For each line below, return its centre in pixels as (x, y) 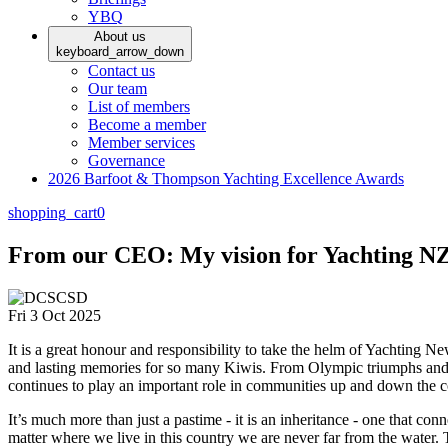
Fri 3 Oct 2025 (54, 315)
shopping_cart (52, 212)
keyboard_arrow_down (120, 51)
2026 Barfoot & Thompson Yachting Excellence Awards (226, 178)
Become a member (147, 124)
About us (120, 36)
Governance (126, 160)
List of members (139, 106)
